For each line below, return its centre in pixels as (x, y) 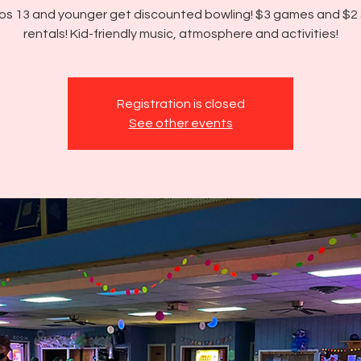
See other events (180, 123)
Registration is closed (180, 104)
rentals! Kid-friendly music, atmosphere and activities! (180, 34)
